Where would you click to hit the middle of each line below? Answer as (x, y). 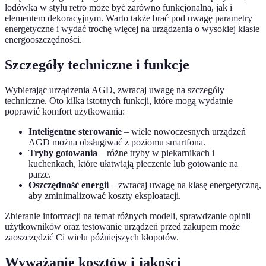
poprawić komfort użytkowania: (65, 112)
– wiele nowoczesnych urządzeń (184, 132)
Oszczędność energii (69, 185)
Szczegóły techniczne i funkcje (97, 65)
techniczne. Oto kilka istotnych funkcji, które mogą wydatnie (119, 101)
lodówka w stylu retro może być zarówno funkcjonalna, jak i (118, 8)
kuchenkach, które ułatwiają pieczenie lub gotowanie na (133, 164)
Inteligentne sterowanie (75, 132)
